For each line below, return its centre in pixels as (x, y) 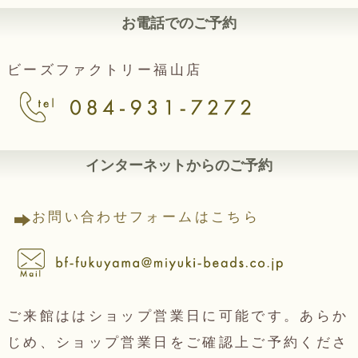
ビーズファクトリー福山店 (105, 70)
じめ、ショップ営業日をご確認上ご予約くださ (178, 342)
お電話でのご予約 (179, 23)
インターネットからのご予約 (179, 165)
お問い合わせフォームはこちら (145, 217)
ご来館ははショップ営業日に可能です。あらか (178, 316)
